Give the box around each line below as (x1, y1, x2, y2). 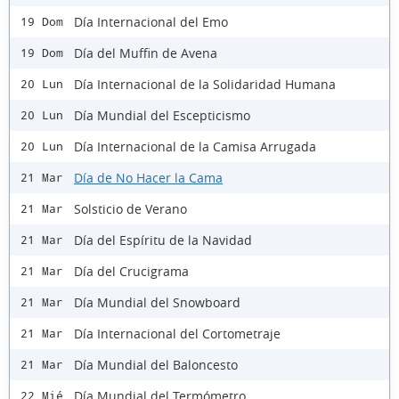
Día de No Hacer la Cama (74, 168, 223, 186)
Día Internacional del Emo (74, 12, 228, 30)
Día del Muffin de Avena (74, 44, 217, 61)
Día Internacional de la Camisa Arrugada (74, 137, 316, 155)
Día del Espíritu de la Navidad (74, 231, 252, 248)
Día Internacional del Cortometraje (74, 324, 281, 342)
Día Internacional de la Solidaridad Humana (74, 75, 336, 93)
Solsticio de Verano (74, 199, 187, 217)
